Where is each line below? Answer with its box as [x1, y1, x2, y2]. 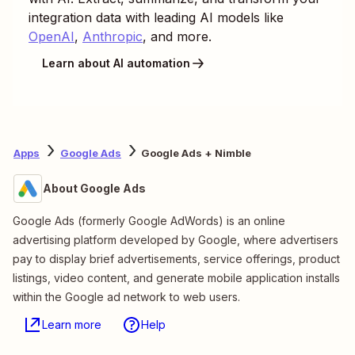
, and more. [143, 28, 212, 44]
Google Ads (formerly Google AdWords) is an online [13, 213, 285, 227]
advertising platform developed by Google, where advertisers [13, 232, 338, 246]
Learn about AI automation [42, 56, 190, 71]
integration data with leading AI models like [29, 9, 284, 25]
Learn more [42, 317, 101, 331]
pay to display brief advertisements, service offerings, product [13, 251, 340, 265]
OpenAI [29, 28, 74, 44]
